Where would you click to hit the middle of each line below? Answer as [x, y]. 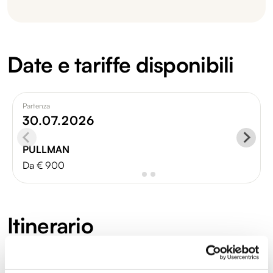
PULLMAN [46, 149]
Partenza [36, 105]
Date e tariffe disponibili [121, 64]
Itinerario [50, 225]
